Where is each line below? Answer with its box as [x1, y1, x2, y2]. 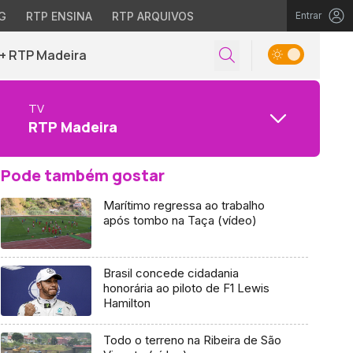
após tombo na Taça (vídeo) [102, 213, 257, 228]
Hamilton [102, 295, 150, 310]
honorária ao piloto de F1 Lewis [102, 280, 269, 295]
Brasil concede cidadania [102, 265, 239, 281]
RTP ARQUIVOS [111, 9, 194, 23]
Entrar [295, 9, 321, 21]
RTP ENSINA [25, 9, 92, 23]
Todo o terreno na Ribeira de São [102, 333, 281, 348]
